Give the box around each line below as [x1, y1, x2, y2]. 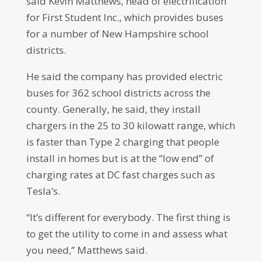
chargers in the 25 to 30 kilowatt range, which [26, 119, 235, 132]
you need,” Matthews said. [26, 243, 147, 257]
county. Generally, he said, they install [26, 102, 201, 116]
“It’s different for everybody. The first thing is [26, 211, 230, 224]
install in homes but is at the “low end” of [26, 151, 214, 165]
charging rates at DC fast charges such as [26, 168, 215, 181]
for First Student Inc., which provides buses [26, 11, 223, 24]
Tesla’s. [26, 184, 60, 198]
